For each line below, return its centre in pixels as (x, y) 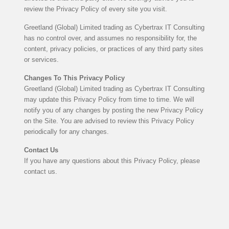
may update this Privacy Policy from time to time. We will (109, 99)
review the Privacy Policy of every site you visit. (95, 9)
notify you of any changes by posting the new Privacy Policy (113, 110)
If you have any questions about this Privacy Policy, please (112, 161)
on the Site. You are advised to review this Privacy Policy (109, 121)
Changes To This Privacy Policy (74, 78)
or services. (41, 59)
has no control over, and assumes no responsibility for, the (110, 38)
